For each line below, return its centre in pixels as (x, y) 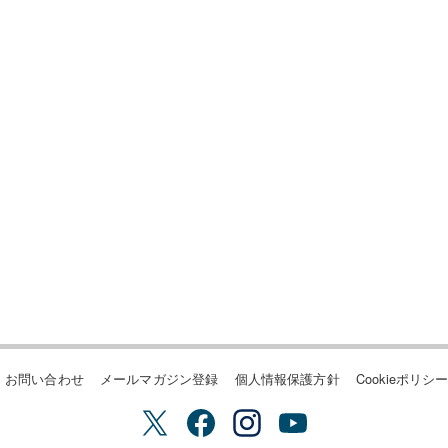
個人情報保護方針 (287, 378)
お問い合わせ (44, 378)
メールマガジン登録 (159, 378)
